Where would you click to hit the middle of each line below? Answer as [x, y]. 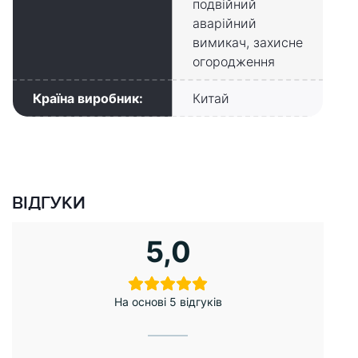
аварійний [225, 24]
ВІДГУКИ [49, 204]
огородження [234, 62]
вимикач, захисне [248, 43]
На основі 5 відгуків [168, 302]
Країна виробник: [88, 99]
